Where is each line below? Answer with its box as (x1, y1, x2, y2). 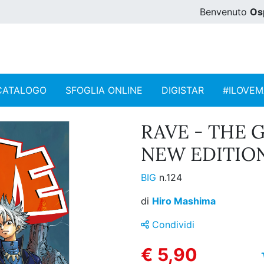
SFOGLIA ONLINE (65, 84, 143, 97)
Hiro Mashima (152, 195, 216, 207)
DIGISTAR (161, 84, 204, 97)
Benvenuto (200, 6, 250, 18)
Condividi (149, 219, 194, 231)
